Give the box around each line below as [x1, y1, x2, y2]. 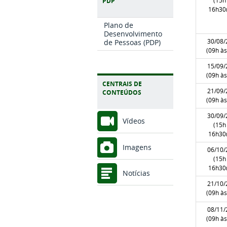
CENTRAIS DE [102, 80, 142, 89]
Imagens [123, 142, 152, 152]
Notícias [123, 168, 150, 178]
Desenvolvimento [104, 28, 163, 39]
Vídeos [123, 116, 145, 126]
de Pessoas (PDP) [104, 37, 161, 47]
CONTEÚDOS [102, 88, 141, 97]
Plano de [104, 20, 134, 30]
